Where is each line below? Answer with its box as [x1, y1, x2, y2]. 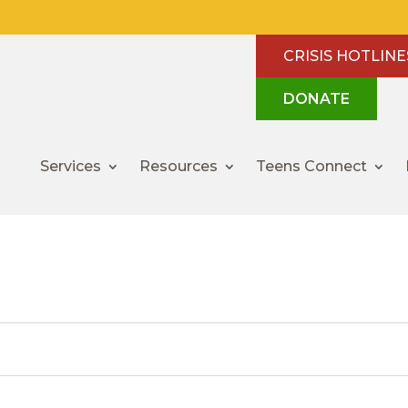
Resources [139, 158, 219, 176]
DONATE [283, 90, 350, 107]
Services [40, 158, 102, 176]
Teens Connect [256, 158, 368, 176]
